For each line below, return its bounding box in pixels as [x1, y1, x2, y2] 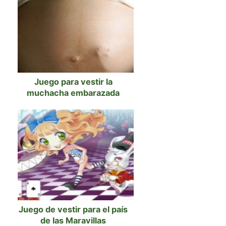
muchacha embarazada [27, 88, 120, 98]
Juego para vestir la [34, 77, 112, 87]
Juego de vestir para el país [19, 204, 128, 214]
